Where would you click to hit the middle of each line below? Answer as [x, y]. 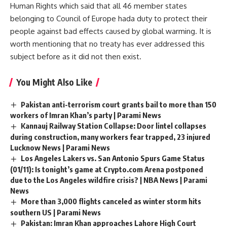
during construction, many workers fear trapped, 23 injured [110, 137]
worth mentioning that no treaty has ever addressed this [107, 44]
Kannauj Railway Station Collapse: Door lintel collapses [114, 126]
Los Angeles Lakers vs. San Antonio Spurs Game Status [113, 158]
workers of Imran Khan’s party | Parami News [86, 115]
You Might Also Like [54, 82]
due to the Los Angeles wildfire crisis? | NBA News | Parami [109, 180]
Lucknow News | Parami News [60, 148]
